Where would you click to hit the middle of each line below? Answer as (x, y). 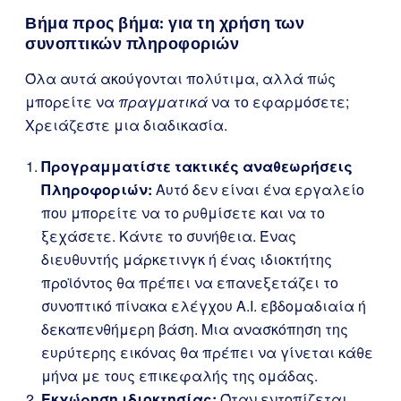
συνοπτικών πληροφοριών (132, 43)
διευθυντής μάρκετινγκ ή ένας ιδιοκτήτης (187, 259)
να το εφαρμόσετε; (278, 102)
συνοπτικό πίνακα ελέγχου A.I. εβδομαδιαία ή (204, 306)
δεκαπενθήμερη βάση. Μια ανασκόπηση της (195, 329)
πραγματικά (163, 102)
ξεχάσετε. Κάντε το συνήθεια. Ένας (169, 236)
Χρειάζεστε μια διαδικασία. (126, 125)
